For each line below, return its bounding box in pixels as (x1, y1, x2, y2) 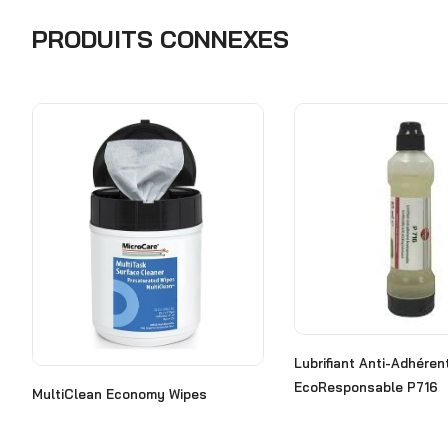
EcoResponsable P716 (294, 379, 438, 395)
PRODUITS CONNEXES (32, 24, 289, 54)
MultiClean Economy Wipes (32, 385, 207, 402)
